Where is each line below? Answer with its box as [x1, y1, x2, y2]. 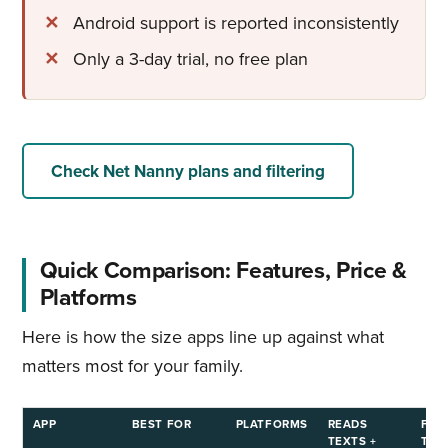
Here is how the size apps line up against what [21, 326, 384, 349]
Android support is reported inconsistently [73, 12, 400, 35]
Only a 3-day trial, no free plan [73, 48, 309, 71]
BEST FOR [131, 416, 192, 431]
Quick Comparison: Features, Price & [39, 256, 407, 285]
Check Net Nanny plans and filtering [51, 160, 326, 182]
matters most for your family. [21, 355, 243, 378]
